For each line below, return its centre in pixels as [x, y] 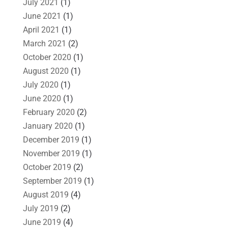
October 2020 [47, 57]
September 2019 [52, 181]
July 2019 [40, 208]
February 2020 [49, 112]
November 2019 [51, 153]
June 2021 [42, 16]
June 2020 [42, 98]
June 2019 [42, 222]
